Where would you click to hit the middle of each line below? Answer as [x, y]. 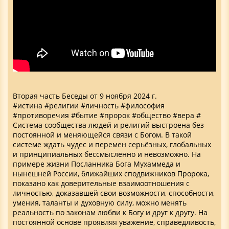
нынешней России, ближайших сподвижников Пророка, [111, 173]
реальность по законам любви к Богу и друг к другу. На [110, 212]
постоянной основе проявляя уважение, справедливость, [114, 222]
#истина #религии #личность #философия [89, 105]
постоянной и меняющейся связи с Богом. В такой [102, 134]
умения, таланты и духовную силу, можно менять [100, 202]
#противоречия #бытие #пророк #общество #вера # [107, 115]
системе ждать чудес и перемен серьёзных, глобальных [112, 144]
